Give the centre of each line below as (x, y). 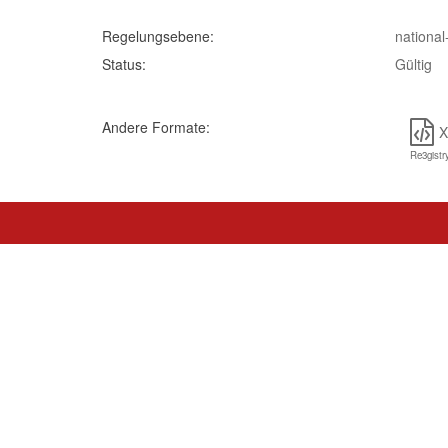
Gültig (413, 64)
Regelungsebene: (158, 36)
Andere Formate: (156, 127)
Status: (124, 64)
